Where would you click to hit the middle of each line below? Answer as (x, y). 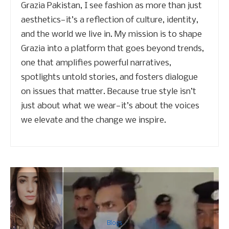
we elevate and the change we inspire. (94, 120)
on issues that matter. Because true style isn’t (109, 91)
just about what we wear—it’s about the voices (110, 106)
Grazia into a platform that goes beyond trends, (112, 49)
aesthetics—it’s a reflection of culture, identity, (110, 20)
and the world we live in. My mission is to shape (111, 34)
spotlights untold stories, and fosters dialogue (109, 77)
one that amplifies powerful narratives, (96, 63)
